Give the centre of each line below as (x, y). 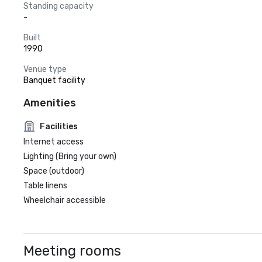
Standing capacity (58, 6)
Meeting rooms (72, 251)
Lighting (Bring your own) (70, 156)
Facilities (59, 126)
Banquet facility (54, 80)
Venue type (45, 69)
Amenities (50, 103)
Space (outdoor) (54, 171)
